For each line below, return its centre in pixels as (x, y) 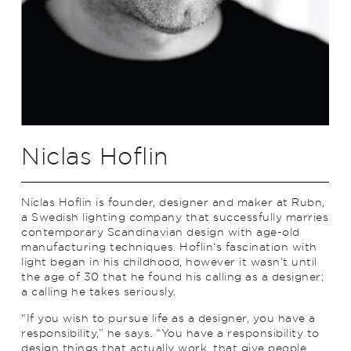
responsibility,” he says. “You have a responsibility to (170, 332)
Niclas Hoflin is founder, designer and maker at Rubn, (173, 201)
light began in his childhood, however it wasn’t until (169, 261)
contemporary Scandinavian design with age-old (161, 231)
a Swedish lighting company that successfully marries (175, 216)
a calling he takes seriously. (99, 291)
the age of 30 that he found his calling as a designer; (172, 276)
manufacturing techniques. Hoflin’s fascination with (169, 246)
